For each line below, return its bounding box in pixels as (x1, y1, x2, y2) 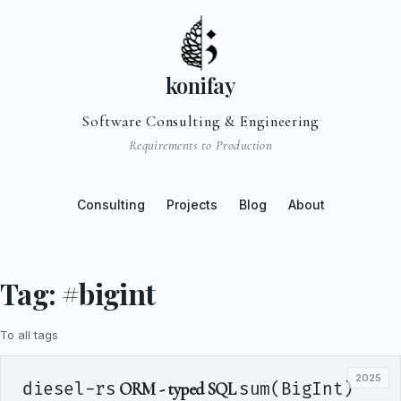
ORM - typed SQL (115, 379, 240, 399)
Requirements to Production (128, 137, 273, 153)
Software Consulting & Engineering (81, 112, 320, 131)
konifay (165, 71, 236, 99)
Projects (166, 197, 218, 212)
